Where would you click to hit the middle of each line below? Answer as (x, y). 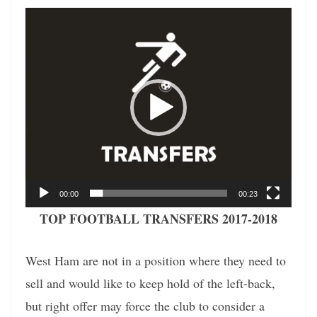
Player (39, 36)
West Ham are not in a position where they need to (156, 260)
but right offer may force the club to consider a (145, 305)
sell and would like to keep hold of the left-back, (150, 283)
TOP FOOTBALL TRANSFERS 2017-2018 (158, 218)
